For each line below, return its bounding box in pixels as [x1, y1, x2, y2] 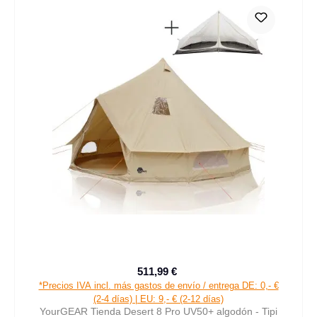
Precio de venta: [157, 272, 231, 284]
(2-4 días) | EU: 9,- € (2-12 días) [93, 293, 224, 304]
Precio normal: [179, 273, 245, 284]
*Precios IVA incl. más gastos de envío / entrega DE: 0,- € [38, 279, 279, 291]
